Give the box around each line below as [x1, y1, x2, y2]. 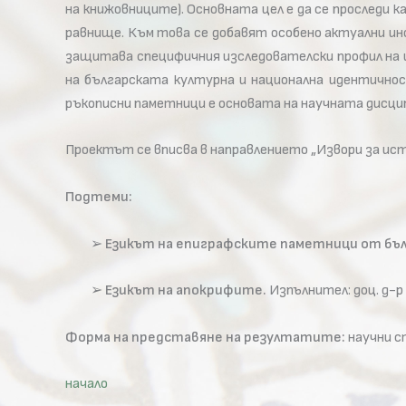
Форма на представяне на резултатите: [65, 328, 345, 346]
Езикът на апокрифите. [105, 282, 267, 300]
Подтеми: [65, 188, 132, 206]
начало [65, 375, 108, 393]
